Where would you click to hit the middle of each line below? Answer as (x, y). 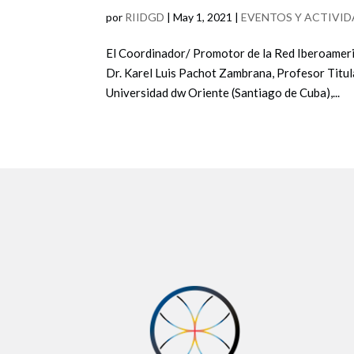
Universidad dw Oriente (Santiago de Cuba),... (223, 92)
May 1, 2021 (203, 17)
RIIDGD (145, 17)
